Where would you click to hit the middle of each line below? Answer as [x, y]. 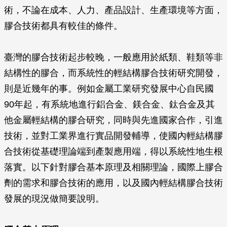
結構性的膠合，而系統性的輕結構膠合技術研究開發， [113, 73]
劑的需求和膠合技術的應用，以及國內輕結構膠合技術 [113, 183]
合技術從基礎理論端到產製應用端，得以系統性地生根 [113, 152]
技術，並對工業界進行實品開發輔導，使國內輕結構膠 [113, 136]
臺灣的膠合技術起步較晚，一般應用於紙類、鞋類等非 [113, 57]
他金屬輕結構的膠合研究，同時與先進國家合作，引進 [113, 120]
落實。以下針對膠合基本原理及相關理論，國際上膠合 [113, 167]
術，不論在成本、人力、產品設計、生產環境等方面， [113, 10]
